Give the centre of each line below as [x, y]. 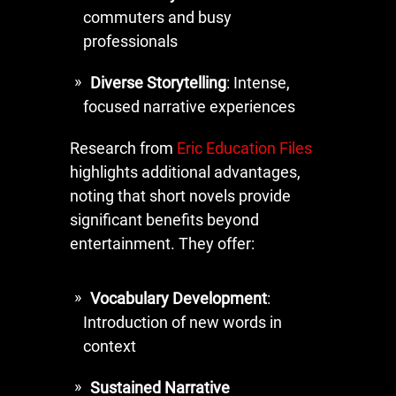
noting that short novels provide [180, 195]
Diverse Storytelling [158, 82]
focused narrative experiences [189, 106]
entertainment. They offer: [162, 243]
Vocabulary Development [179, 298]
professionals [130, 41]
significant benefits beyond [164, 219]
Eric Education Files [244, 148]
